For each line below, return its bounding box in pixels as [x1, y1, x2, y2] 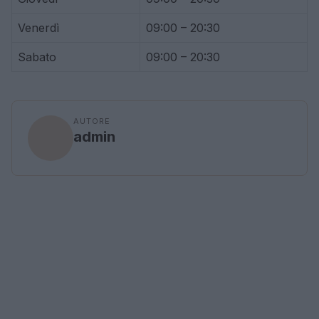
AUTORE [73, 116, 110, 126]
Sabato [18, 50, 56, 64]
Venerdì [18, 21, 59, 35]
